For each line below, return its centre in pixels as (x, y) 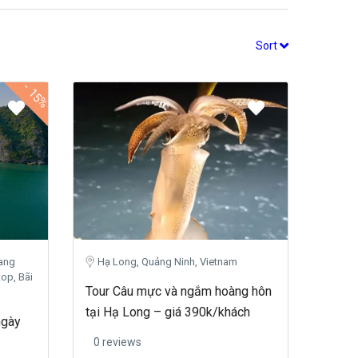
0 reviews (117, 342)
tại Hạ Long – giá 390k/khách (168, 312)
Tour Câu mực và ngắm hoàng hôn (179, 292)
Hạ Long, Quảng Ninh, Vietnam (167, 262)
